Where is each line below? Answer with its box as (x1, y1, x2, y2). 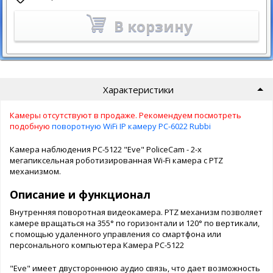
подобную (10, 120, 50, 132)
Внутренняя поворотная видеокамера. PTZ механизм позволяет (10, 206, 263, 218)
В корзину (114, 16, 193, 36)
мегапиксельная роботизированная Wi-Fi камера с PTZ (10, 154, 223, 166)
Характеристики (102, 83, 174, 96)
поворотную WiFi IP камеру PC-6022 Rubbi (52, 120, 211, 132)
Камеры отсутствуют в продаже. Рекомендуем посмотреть (10, 109, 241, 121)
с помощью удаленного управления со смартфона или (10, 228, 221, 239)
